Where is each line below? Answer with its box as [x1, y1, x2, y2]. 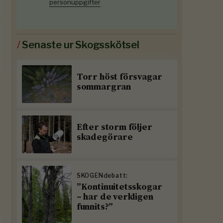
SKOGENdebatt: [76, 172, 128, 180]
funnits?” [76, 200, 113, 213]
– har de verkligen [76, 190, 153, 203]
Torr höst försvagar [76, 70, 162, 83]
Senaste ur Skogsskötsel [20, 39, 139, 51]
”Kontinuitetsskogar [76, 180, 162, 193]
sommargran [76, 80, 131, 93]
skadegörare [76, 130, 133, 143]
